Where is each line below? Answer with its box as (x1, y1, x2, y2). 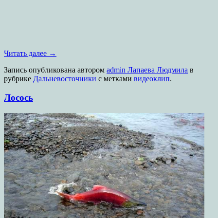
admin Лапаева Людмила (107, 66, 188, 74)
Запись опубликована (4, 66, 77, 74)
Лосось (4, 92, 33, 103)
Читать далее (4, 49, 49, 58)
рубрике (4, 74, 33, 83)
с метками (96, 74, 134, 83)
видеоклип (134, 74, 170, 83)
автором (77, 66, 107, 74)
